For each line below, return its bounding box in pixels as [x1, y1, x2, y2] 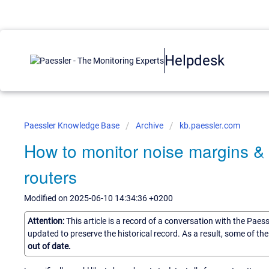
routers [24, 165, 77, 189]
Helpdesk [165, 52, 225, 69]
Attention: [28, 216, 66, 226]
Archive [136, 121, 163, 130]
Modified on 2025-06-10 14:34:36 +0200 [24, 193, 173, 203]
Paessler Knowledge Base [24, 121, 121, 130]
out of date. [28, 241, 71, 251]
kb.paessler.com [180, 121, 240, 130]
